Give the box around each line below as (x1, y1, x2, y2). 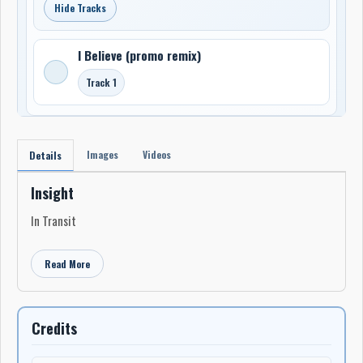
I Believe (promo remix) (78, 45, 202, 64)
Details (29, 147, 62, 162)
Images (87, 147, 118, 161)
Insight (31, 181, 74, 203)
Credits (32, 317, 77, 339)
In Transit (31, 211, 76, 229)
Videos (143, 147, 171, 161)
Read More (45, 256, 90, 271)
